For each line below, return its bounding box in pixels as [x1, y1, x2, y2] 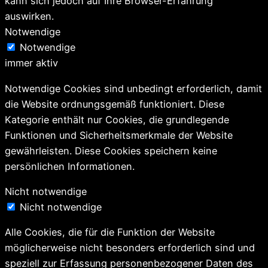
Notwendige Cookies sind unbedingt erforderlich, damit [5, 82, 262, 95]
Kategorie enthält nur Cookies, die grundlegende [5, 113, 229, 126]
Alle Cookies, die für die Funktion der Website [5, 226, 215, 239]
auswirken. [5, 10, 54, 23]
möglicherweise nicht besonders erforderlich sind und [5, 242, 255, 254]
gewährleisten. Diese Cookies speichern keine [5, 144, 217, 157]
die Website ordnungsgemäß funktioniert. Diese [5, 98, 224, 110]
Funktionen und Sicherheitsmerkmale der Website [5, 129, 233, 141]
